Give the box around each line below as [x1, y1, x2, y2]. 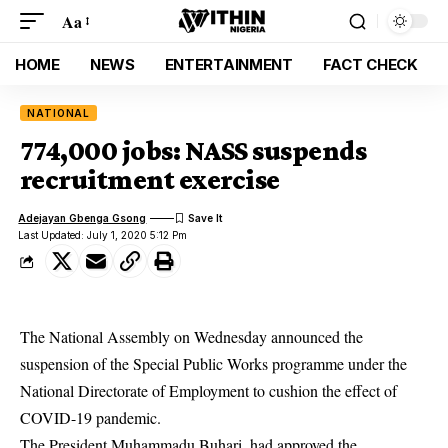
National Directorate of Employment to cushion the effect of [20, 380, 397, 401]
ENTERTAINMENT [164, 54, 293, 74]
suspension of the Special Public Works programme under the [20, 353, 407, 374]
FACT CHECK [322, 54, 418, 74]
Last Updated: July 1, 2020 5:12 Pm [18, 229, 188, 241]
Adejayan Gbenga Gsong [18, 211, 147, 224]
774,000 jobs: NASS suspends [20, 135, 366, 166]
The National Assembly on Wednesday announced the [20, 326, 363, 347]
